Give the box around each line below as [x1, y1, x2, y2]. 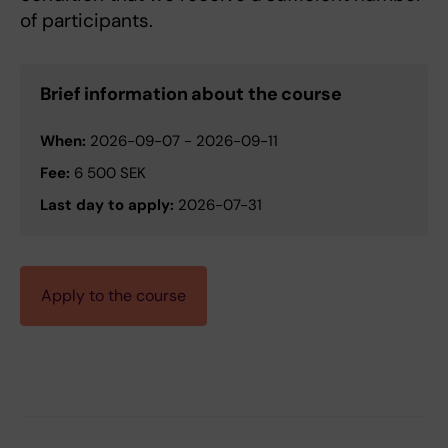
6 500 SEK [70, 163, 146, 184]
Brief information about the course [40, 82, 342, 107]
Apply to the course [41, 285, 186, 307]
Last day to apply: [40, 195, 174, 216]
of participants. [20, 8, 153, 34]
